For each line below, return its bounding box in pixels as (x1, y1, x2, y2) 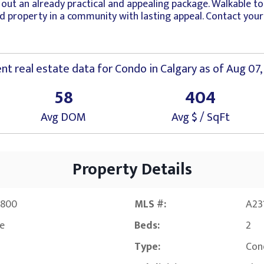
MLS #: (134, 196, 166, 214)
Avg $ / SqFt (171, 107, 230, 128)
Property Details (72, 156, 192, 184)
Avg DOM (41, 107, 87, 128)
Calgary (160, 59, 197, 80)
